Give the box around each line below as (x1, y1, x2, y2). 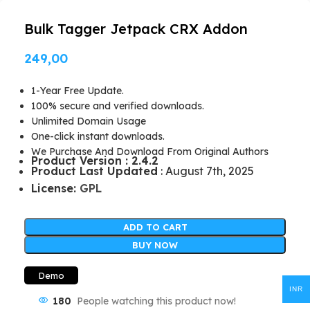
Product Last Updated (31, 163, 158, 178)
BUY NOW (132, 239, 178, 250)
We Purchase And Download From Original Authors (31, 145, 268, 158)
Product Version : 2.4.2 (31, 153, 158, 167)
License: (31, 181, 80, 195)
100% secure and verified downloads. (31, 99, 204, 112)
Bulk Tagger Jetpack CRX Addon (24, 19, 248, 37)
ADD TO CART (122, 221, 188, 232)
